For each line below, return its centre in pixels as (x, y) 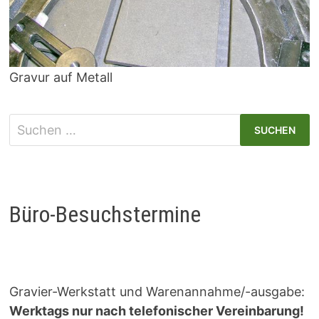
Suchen (31, 123)
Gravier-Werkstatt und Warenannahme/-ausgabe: (157, 292)
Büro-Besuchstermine (105, 214)
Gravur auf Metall (61, 78)
